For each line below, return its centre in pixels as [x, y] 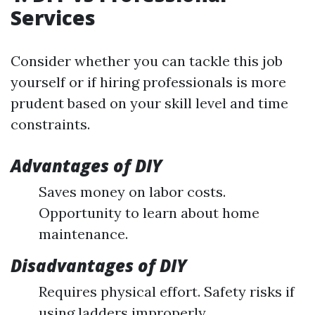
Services [53, 18]
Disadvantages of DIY [99, 265]
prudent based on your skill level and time [149, 103]
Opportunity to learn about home [149, 213]
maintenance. [83, 234]
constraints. [50, 124]
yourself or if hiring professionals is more [148, 82]
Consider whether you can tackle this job [147, 61]
